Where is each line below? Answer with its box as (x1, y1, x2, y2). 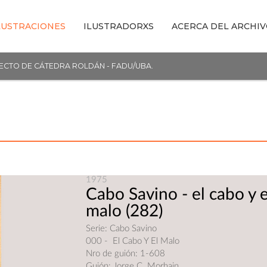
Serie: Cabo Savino (86, 224, 157, 233)
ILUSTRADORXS (83, 21, 154, 32)
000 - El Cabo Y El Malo (86, 237, 180, 246)
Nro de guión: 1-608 (86, 249, 166, 258)
